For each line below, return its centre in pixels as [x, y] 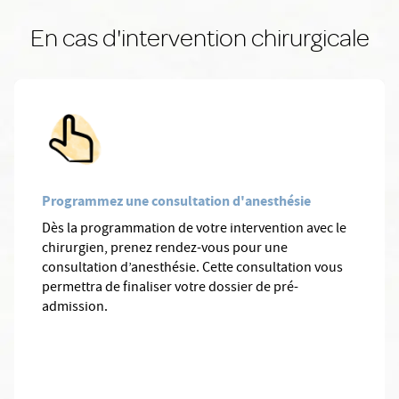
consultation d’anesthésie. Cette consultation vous [192, 269]
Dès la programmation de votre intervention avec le [194, 230]
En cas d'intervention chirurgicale [199, 38]
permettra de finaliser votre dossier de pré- [170, 289]
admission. [76, 309]
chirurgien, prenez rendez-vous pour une [165, 250]
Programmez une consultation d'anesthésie [176, 201]
